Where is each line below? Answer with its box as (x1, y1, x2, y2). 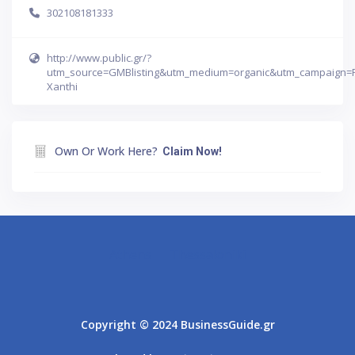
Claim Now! (162, 144, 222, 158)
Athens (109, 245, 151, 263)
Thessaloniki (170, 245, 246, 263)
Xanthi (47, 78, 78, 94)
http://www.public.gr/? (47, 50, 151, 65)
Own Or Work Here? (55, 143, 158, 158)
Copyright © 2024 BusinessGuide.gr (80, 316, 275, 332)
